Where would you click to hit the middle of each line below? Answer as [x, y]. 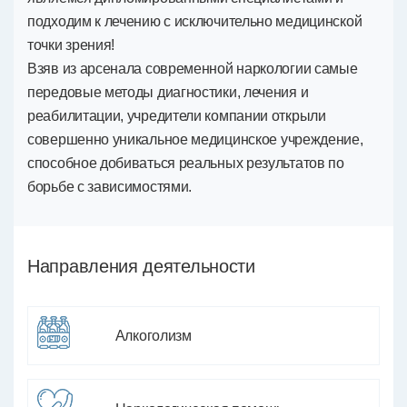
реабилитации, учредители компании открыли [177, 116]
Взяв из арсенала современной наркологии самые [193, 69]
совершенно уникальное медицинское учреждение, [195, 139]
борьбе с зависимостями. [110, 187]
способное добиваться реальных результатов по [186, 163]
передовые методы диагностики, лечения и [168, 92]
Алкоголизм [153, 335]
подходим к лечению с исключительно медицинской [195, 21]
